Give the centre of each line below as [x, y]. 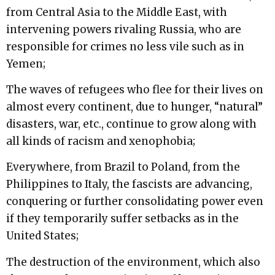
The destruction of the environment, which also [133, 262]
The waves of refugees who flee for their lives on [135, 90]
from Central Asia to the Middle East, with [117, 12]
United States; [42, 236]
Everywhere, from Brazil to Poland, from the [123, 167]
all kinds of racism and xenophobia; [101, 141]
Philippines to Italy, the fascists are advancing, [129, 184]
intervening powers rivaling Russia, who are [124, 29]
